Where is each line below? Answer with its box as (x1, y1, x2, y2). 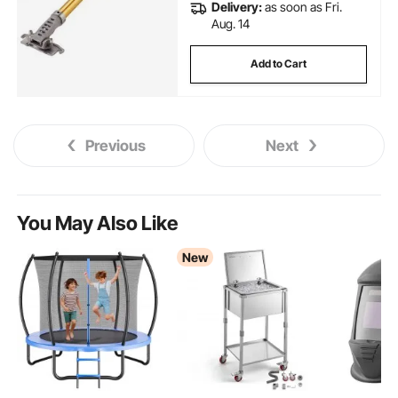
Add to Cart (251, 57, 307, 71)
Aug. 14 (211, 16, 250, 32)
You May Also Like (17, 211, 179, 235)
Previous (85, 137, 147, 155)
